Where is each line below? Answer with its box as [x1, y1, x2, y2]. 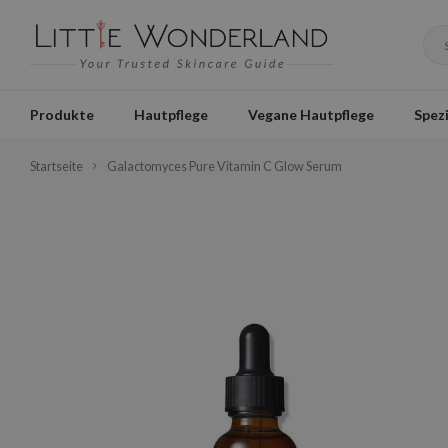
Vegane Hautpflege [248, 105, 374, 123]
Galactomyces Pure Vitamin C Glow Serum [107, 159, 342, 174]
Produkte [30, 105, 94, 123]
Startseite [30, 159, 83, 174]
